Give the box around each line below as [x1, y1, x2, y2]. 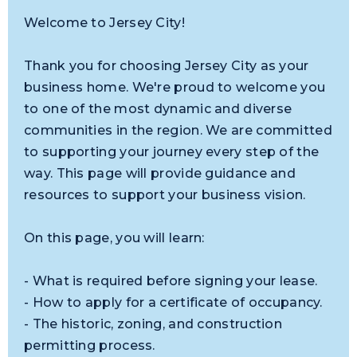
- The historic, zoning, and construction [24, 316, 282, 331]
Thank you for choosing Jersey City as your [24, 58, 309, 73]
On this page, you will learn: [24, 230, 205, 245]
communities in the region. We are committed [24, 123, 332, 138]
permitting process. [24, 338, 155, 353]
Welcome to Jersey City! [24, 15, 185, 30]
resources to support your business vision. [24, 187, 309, 202]
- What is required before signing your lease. [24, 273, 318, 288]
